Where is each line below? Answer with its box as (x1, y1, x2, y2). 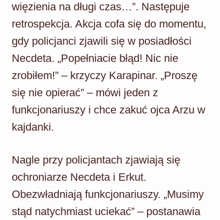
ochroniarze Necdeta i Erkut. (12, 170, 146, 183)
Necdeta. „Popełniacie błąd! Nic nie (12, 52, 178, 64)
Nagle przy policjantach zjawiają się (12, 153, 180, 166)
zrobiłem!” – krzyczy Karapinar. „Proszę (12, 69, 197, 82)
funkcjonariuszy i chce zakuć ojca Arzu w (12, 103, 205, 116)
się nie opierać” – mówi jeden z (12, 86, 158, 99)
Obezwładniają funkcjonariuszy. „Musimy (12, 188, 204, 200)
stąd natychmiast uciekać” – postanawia (12, 205, 200, 218)
